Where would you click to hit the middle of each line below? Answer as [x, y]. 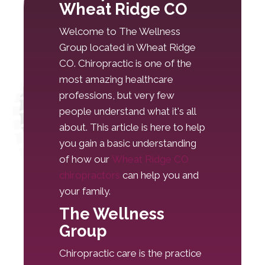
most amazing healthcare [116, 80]
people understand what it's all [127, 112]
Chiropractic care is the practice [130, 253]
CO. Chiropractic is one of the [125, 64]
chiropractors [90, 175]
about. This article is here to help [132, 127]
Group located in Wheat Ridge [127, 48]
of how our [85, 159]
